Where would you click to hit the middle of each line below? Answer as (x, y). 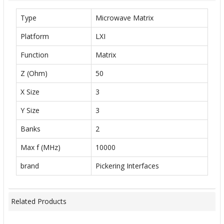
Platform (35, 36)
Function (34, 54)
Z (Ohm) (34, 73)
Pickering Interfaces (127, 165)
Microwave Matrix (124, 17)
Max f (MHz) (40, 147)
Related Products (39, 201)
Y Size (30, 110)
